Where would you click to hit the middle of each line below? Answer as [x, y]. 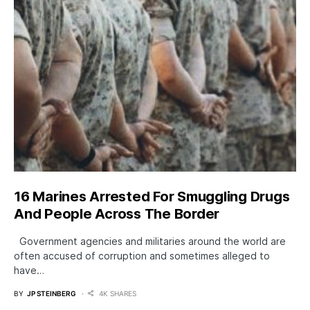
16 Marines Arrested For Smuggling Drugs [152, 197]
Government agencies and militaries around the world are [150, 241]
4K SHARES [118, 294]
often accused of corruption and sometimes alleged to [142, 256]
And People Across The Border [117, 214]
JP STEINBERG [52, 294]
